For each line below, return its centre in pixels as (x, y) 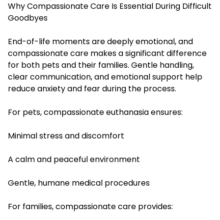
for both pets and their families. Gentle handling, (101, 65)
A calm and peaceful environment (74, 159)
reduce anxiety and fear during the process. (92, 88)
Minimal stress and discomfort (66, 136)
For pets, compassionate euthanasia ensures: (95, 112)
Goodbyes (28, 18)
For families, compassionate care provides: (90, 206)
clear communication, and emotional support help (105, 77)
